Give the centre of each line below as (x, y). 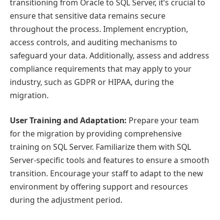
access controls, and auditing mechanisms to (94, 42)
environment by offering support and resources (99, 187)
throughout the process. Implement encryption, (99, 29)
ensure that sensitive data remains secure (88, 15)
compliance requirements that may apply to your (101, 69)
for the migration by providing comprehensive (96, 134)
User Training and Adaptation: (68, 121)
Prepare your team (163, 121)
